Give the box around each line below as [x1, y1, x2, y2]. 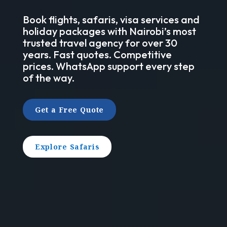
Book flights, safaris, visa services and [22, 13, 200, 26]
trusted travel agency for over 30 [22, 36, 177, 49]
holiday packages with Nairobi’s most [22, 24, 196, 37]
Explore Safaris [34, 141, 100, 152]
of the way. [22, 71, 74, 84]
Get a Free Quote [34, 104, 104, 115]
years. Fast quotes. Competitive [22, 48, 172, 61]
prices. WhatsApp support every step [22, 59, 195, 72]
